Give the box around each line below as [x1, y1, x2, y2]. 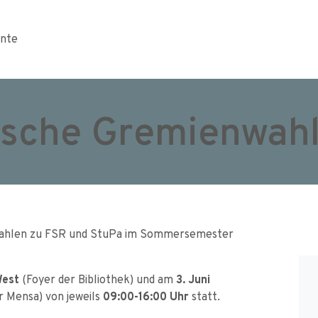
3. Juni [176, 271, 210, 287]
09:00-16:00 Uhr [100, 288, 189, 304]
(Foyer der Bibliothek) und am [19, 271, 176, 287]
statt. [189, 288, 220, 304]
